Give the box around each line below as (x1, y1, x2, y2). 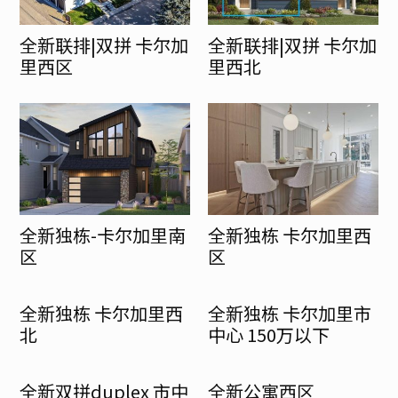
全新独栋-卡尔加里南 (20, 221, 187, 248)
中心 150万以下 (208, 321, 330, 347)
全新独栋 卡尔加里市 (208, 299, 371, 326)
